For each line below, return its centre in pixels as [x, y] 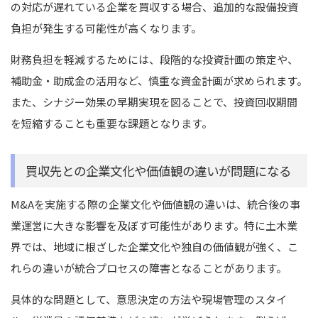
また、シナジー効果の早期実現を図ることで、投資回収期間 [154, 102]
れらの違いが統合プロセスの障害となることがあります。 [149, 268]
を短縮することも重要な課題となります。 [111, 123]
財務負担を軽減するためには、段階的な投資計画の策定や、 [154, 59]
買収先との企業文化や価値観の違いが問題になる [158, 170]
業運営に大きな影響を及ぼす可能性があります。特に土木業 [154, 225]
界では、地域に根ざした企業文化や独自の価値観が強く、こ [154, 246]
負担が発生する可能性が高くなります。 [106, 28]
